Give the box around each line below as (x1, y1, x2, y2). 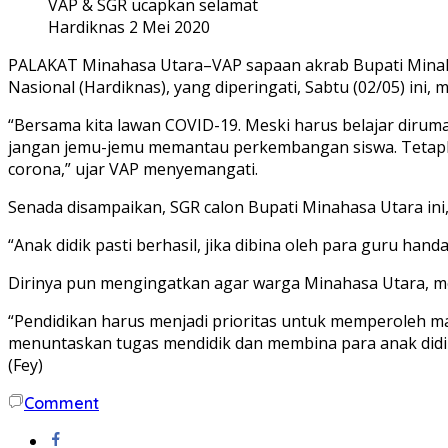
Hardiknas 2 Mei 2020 (48, 15, 210, 38)
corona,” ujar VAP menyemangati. (8, 157, 258, 180)
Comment (24, 392, 99, 413)
